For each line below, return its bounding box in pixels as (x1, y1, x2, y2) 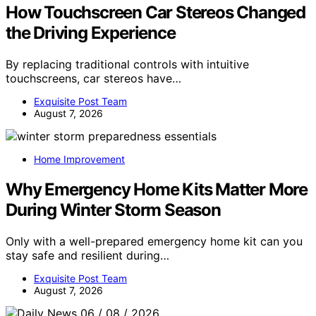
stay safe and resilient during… (6, 248, 169, 262)
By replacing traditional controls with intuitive (6, 57, 249, 71)
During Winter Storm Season (6, 199, 221, 220)
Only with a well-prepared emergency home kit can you (6, 233, 303, 248)
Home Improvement (34, 153, 125, 165)
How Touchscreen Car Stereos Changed (6, 2, 305, 23)
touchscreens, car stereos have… (6, 71, 181, 85)
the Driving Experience (6, 23, 176, 44)
